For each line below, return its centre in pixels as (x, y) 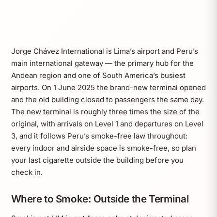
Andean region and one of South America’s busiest (98, 76)
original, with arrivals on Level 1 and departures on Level (107, 124)
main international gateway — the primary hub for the (102, 63)
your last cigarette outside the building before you (97, 160)
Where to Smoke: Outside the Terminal (100, 199)
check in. (27, 172)
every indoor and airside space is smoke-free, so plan (103, 148)
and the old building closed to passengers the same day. (107, 100)
